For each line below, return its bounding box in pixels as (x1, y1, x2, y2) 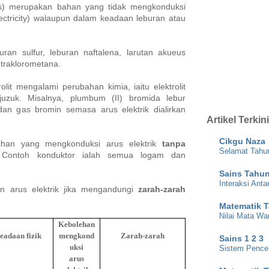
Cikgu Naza (219, 136, 265, 146)
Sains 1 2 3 (219, 233, 264, 243)
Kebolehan (58, 220, 95, 229)
